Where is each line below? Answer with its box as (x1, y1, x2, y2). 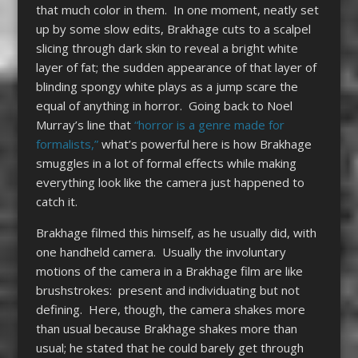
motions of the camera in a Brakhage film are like (35, 262, 303, 279)
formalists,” (35, 135, 98, 152)
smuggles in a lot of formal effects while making (35, 154, 296, 171)
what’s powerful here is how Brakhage (97, 135, 312, 152)
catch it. (35, 193, 78, 209)
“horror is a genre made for (133, 116, 284, 133)
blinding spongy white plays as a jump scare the (35, 78, 298, 94)
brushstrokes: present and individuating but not (35, 281, 300, 298)
